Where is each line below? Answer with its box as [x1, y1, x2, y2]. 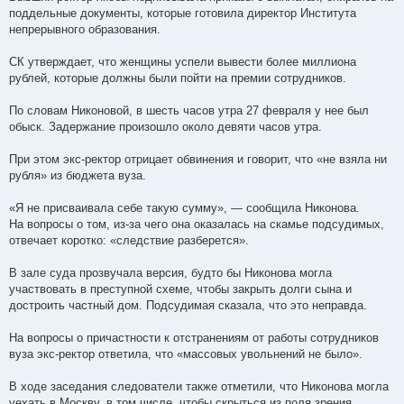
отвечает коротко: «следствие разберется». [9, 234, 249, 248]
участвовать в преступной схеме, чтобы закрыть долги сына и [9, 282, 352, 297]
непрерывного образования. [9, 23, 161, 37]
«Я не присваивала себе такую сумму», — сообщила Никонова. [9, 201, 360, 216]
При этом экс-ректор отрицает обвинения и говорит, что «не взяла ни [9, 152, 387, 167]
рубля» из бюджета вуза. [9, 169, 146, 183]
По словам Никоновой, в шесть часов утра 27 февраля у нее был [9, 104, 369, 118]
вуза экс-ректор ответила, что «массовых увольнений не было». [9, 347, 363, 362]
